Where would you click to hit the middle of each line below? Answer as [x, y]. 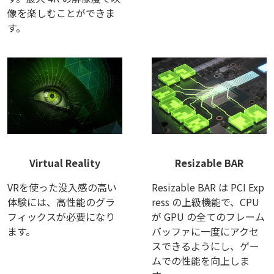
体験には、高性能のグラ [61, 202]
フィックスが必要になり [61, 217]
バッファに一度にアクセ [205, 231]
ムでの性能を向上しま [200, 261]
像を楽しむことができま [61, 13]
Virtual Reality [65, 163]
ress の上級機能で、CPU [205, 202]
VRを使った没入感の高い [62, 187]
